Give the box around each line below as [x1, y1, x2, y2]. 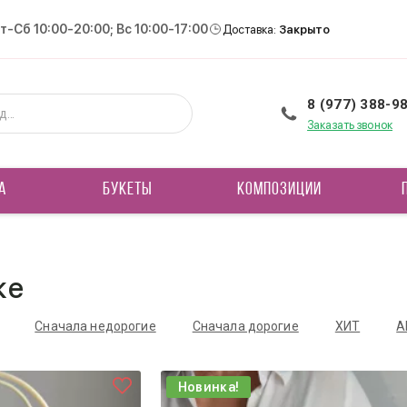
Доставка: [223, 22, 279, 36]
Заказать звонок [307, 117, 393, 132]
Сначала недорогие [35, 319, 156, 333]
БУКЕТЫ [103, 181, 154, 199]
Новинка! [177, 380, 240, 394]
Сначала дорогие [192, 319, 299, 333]
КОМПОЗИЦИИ [236, 181, 322, 199]
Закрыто [279, 22, 330, 36]
